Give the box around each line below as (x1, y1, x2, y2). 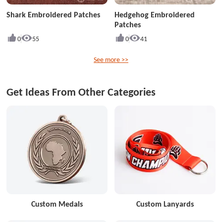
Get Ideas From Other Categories (6, 85, 156, 99)
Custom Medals (31, 199, 83, 209)
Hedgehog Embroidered (114, 9, 195, 19)
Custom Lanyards (136, 199, 194, 209)
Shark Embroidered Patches (6, 9, 101, 19)
